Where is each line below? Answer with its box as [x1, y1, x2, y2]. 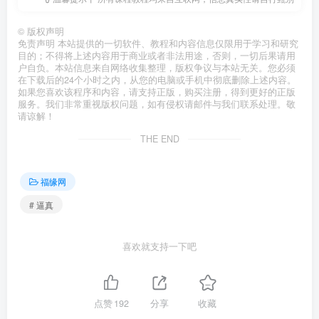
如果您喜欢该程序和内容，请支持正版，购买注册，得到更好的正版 [18, 85, 296, 98]
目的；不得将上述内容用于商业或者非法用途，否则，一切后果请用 [18, 48, 296, 62]
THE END [140, 132, 179, 145]
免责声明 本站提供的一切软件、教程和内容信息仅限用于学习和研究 [18, 36, 298, 50]
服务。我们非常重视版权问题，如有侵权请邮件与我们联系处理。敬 [18, 97, 296, 110]
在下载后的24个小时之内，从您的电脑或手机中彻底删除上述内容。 [18, 73, 296, 86]
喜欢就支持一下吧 [122, 240, 197, 253]
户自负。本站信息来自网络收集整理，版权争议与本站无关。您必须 [18, 61, 296, 74]
